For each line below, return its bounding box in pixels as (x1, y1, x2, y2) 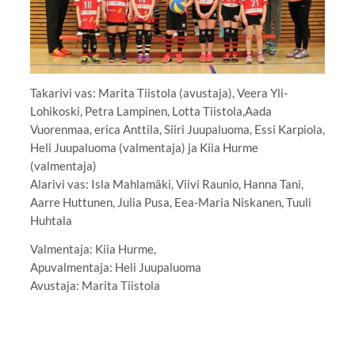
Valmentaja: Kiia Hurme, (29, 242, 156, 257)
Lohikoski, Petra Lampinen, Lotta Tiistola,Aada (29, 104, 272, 119)
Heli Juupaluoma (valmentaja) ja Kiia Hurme (29, 140, 258, 155)
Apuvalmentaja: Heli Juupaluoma (29, 260, 201, 275)
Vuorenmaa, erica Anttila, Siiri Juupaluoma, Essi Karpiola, (29, 122, 325, 137)
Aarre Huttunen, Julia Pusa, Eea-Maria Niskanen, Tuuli (29, 195, 311, 210)
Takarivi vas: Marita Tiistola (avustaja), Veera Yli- (29, 86, 288, 101)
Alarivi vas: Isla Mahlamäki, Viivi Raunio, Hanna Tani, (29, 177, 303, 192)
